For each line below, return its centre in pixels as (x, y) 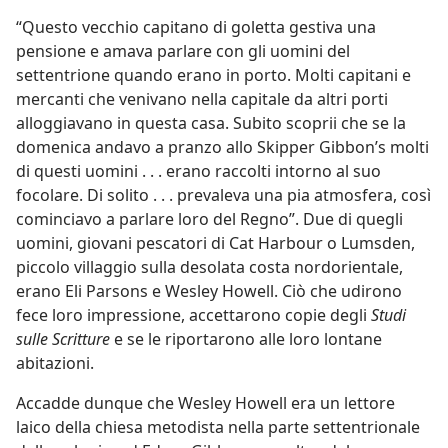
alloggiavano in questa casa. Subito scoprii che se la (211, 123)
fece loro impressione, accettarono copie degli (193, 315)
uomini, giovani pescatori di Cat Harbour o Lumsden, (215, 243)
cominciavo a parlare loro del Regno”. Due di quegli (209, 219)
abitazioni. (55, 363)
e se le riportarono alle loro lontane (248, 339)
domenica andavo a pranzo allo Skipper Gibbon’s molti (222, 147)
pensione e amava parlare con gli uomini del (183, 51)
